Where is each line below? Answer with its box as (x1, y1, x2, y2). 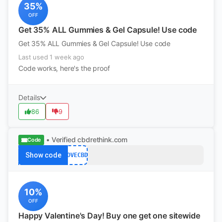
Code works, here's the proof (18, 64, 110, 72)
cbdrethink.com (77, 135, 128, 144)
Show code (25, 151, 61, 159)
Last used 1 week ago (18, 53, 84, 61)
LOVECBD (63, 151, 88, 159)
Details (18, 93, 40, 102)
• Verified (46, 135, 76, 144)
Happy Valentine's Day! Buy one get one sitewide (18, 211, 200, 221)
